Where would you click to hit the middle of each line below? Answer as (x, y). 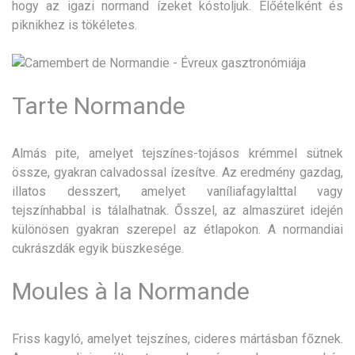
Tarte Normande (99, 105)
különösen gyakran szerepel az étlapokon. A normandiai (177, 229)
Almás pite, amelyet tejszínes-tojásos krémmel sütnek (177, 153)
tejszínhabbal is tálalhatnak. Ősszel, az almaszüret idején (177, 210)
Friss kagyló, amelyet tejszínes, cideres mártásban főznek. (177, 338)
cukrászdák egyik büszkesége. (98, 248)
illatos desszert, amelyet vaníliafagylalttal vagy (177, 191)
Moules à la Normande (131, 291)
